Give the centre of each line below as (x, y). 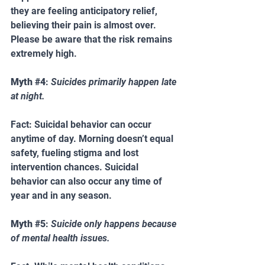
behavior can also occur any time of (88, 181)
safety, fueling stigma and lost (76, 153)
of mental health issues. (60, 238)
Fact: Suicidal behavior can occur (82, 124)
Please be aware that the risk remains (93, 39)
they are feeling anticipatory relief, (85, 11)
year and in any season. (61, 195)
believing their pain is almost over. (85, 25)
